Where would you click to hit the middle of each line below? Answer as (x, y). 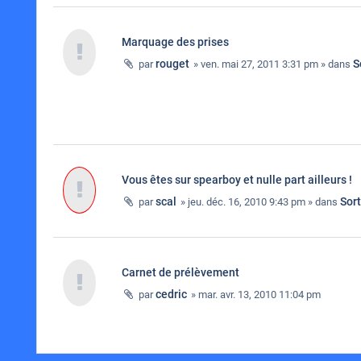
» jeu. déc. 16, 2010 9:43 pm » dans (259, 202)
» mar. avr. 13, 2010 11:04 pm (255, 295)
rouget (172, 64)
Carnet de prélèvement (180, 272)
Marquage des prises (175, 42)
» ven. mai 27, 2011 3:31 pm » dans (272, 64)
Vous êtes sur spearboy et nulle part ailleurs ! (237, 180)
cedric (171, 294)
